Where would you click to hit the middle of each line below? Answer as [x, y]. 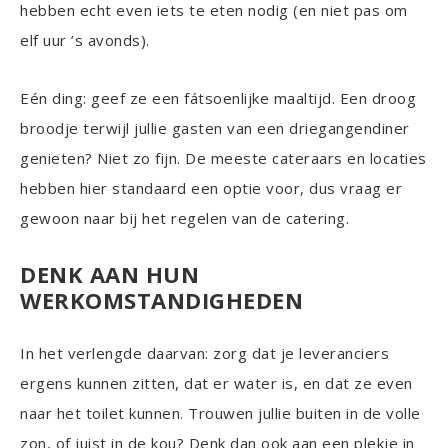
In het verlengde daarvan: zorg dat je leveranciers [204, 352]
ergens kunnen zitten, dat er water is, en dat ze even [216, 382]
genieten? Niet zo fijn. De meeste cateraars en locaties [223, 157]
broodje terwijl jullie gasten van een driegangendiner [215, 127]
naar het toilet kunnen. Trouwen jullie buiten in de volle [220, 412]
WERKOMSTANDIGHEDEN [161, 299]
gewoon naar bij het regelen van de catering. [184, 217]
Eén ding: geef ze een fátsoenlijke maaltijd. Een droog [218, 97]
